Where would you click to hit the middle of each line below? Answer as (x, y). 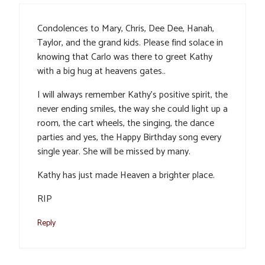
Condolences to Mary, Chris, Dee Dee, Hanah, (126, 29)
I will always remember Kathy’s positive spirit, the (132, 95)
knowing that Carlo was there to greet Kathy (125, 57)
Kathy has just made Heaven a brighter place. (126, 176)
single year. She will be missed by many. (114, 152)
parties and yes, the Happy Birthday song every (129, 138)
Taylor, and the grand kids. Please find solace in (130, 43)
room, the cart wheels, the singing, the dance (126, 124)
